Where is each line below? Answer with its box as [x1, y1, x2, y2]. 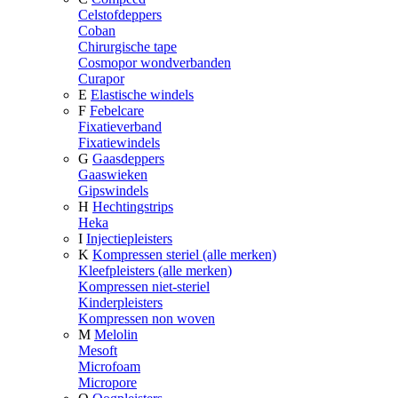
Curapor [78, 71, 124, 87]
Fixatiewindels [78, 135, 160, 151]
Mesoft [78, 343, 117, 359]
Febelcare [90, 103, 144, 119]
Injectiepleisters [86, 231, 172, 247]
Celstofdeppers [78, 7, 162, 23]
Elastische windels [91, 87, 194, 103]
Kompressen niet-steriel [78, 279, 210, 295]
